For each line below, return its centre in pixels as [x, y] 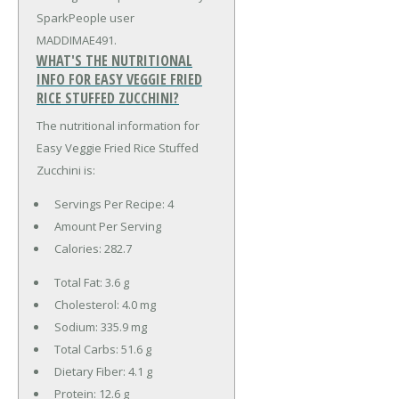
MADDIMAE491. [77, 40]
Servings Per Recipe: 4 [114, 204]
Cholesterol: [88, 304]
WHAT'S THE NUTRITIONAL [114, 60]
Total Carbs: [87, 349]
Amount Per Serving [107, 226]
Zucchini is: [66, 170]
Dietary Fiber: [91, 371]
